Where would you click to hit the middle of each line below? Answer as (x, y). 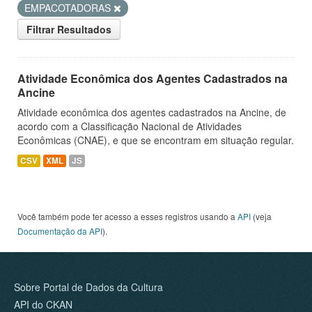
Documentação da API (60, 231)
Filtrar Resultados (69, 29)
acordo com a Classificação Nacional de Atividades (130, 126)
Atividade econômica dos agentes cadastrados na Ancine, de (152, 112)
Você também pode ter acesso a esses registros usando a (127, 216)
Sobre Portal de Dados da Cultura (88, 287)
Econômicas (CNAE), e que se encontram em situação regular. (156, 140)
